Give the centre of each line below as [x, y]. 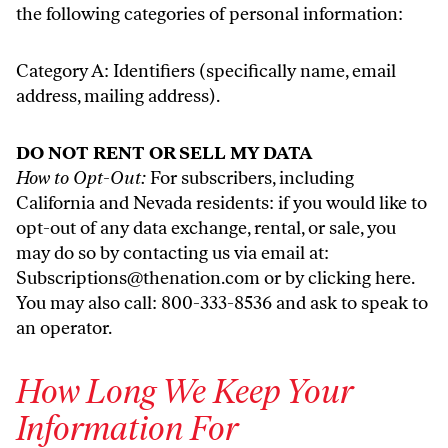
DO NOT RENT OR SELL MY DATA [164, 153]
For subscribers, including [250, 178]
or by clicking [317, 278]
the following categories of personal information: [209, 14]
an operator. [64, 328]
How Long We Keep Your [184, 391]
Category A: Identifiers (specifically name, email [206, 71]
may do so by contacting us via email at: [172, 253]
